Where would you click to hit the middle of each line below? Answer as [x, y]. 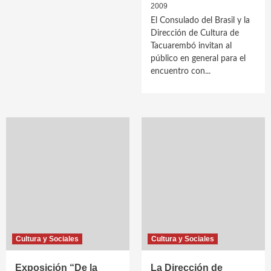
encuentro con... [181, 71]
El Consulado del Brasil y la [200, 21]
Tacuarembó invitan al [191, 46]
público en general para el [198, 59]
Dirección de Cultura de [195, 33]
